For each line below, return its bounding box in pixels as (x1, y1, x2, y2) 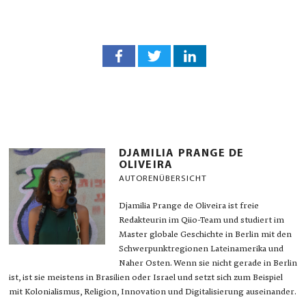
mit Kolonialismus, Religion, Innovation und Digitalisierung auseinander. (8, 288, 296, 297)
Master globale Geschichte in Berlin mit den (118, 231, 292, 240)
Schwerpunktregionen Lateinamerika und (118, 245, 283, 254)
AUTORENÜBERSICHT (118, 173, 207, 183)
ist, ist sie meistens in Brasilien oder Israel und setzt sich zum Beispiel (8, 274, 283, 283)
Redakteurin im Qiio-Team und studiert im (118, 217, 284, 225)
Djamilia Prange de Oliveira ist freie (118, 202, 259, 211)
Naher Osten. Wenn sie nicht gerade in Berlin (118, 260, 297, 268)
